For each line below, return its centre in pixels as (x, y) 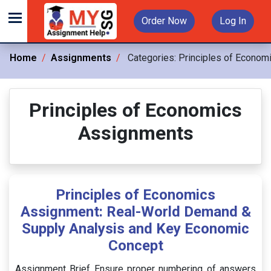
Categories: (152, 58)
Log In (233, 21)
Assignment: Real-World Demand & (135, 212)
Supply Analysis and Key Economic (135, 229)
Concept (135, 246)
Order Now (164, 21)
